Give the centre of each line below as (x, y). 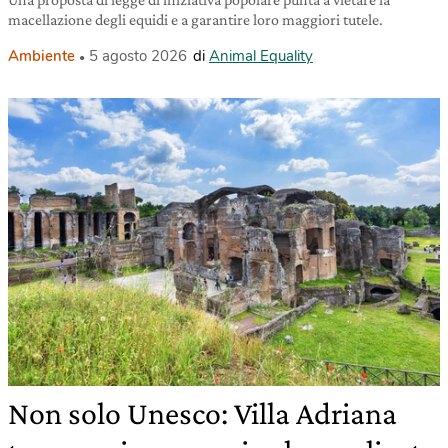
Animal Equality (261, 56)
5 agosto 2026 (138, 56)
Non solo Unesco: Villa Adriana (202, 413)
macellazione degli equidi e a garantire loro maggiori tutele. (195, 19)
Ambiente (41, 56)
